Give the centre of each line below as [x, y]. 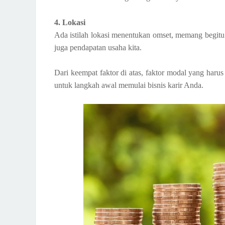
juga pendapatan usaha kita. [98, 47]
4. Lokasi [70, 22]
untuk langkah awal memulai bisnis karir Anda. [129, 85]
